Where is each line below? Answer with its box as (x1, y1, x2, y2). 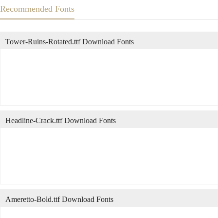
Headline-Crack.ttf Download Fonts (5, 116, 116, 125)
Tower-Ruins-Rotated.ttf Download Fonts (5, 37, 134, 46)
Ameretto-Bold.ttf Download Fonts (5, 195, 113, 203)
